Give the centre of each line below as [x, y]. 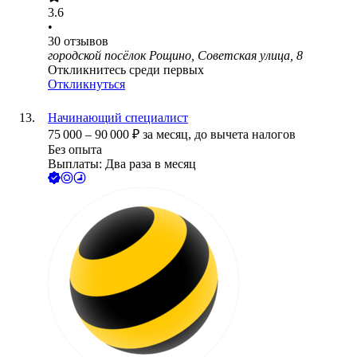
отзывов [86, 41]
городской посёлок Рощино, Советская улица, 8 [175, 56]
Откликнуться [86, 84]
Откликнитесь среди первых [126, 70]
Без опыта [75, 150]
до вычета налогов [245, 135]
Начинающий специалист [118, 118]
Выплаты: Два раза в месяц [122, 164]
